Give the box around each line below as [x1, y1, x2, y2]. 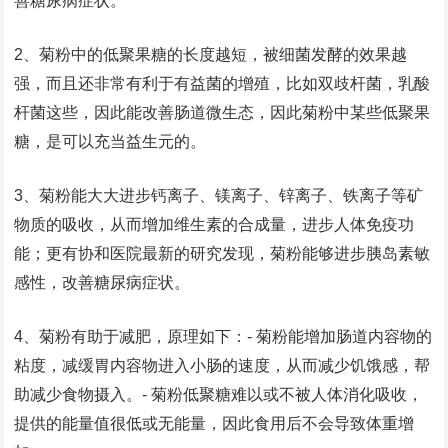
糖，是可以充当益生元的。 [14, 133, 207, 150]
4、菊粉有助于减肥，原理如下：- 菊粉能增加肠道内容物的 [14, 328, 433, 345]
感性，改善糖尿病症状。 [14, 274, 191, 291]
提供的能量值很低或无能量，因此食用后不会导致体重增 [14, 415, 415, 432]
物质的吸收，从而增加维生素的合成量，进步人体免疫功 [14, 216, 415, 233]
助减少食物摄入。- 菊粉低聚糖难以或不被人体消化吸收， [14, 386, 424, 403]
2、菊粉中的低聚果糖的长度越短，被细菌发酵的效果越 [14, 46, 408, 63]
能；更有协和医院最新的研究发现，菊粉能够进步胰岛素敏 [14, 245, 431, 262]
